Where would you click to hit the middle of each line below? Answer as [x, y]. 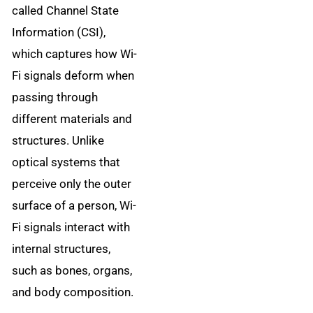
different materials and [72, 119]
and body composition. [73, 292]
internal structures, [61, 249]
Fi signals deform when [73, 76]
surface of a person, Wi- [74, 206]
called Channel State [66, 11]
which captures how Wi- [75, 54]
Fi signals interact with [71, 227]
